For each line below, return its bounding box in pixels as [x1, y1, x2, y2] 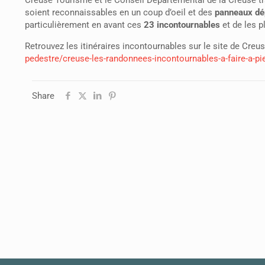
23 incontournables [144, 19, 220, 30]
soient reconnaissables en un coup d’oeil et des [25, 7, 215, 18]
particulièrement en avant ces [25, 19, 144, 30]
